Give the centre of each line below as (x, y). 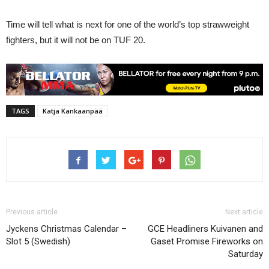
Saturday (246, 254)
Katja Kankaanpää (73, 110)
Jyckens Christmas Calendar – (66, 228)
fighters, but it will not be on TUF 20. (76, 40)
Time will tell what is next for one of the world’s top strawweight (128, 24)
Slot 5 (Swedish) (38, 241)
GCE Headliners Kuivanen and (205, 228)
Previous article (32, 212)
